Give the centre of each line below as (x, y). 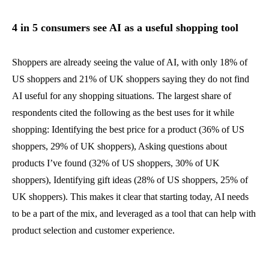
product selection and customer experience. (93, 231)
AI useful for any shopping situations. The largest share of (122, 96)
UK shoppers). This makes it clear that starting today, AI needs (130, 197)
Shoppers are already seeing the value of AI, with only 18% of (130, 62)
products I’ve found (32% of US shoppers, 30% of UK (116, 163)
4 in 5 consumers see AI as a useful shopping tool (125, 28)
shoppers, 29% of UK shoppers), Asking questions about (119, 147)
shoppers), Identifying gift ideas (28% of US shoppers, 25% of (130, 180)
